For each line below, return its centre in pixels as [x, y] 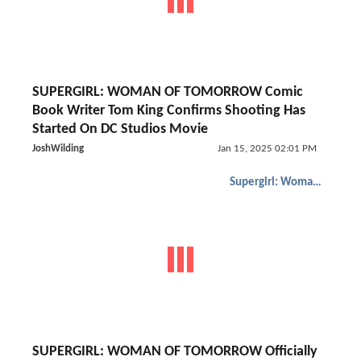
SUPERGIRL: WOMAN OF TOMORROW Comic [168, 92]
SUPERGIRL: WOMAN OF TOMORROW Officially [175, 352]
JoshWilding [58, 149]
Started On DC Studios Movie [120, 129]
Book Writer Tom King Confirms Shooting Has [169, 111]
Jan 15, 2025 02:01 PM [267, 149]
